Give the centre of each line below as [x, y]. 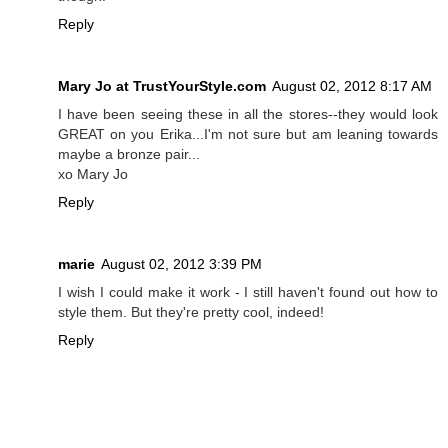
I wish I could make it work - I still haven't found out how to [248, 291]
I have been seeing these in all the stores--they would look [248, 113]
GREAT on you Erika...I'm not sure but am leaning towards [248, 133]
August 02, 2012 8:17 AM [352, 85]
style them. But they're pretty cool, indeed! [191, 311]
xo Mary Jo [93, 173]
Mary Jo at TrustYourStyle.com [162, 85]
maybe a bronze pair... [129, 153]
